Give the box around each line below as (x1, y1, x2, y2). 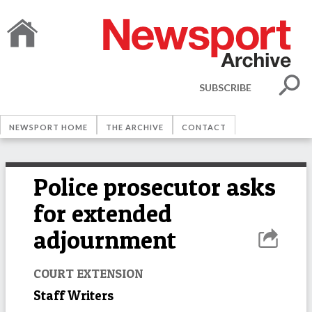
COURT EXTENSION (33, 265, 143, 281)
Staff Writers (33, 287, 114, 304)
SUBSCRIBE (199, 81, 251, 93)
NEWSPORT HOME (9, 123, 88, 132)
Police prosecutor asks (33, 172, 276, 202)
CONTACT (182, 123, 226, 132)
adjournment (33, 225, 176, 255)
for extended (33, 198, 172, 228)
